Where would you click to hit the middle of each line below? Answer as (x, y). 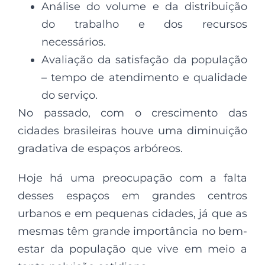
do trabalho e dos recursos (144, 24)
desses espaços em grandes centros (132, 195)
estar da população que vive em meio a (132, 249)
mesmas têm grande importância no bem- (132, 231)
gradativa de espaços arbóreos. (100, 148)
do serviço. (70, 95)
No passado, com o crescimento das (132, 113)
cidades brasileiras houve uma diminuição (132, 130)
